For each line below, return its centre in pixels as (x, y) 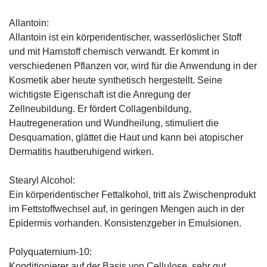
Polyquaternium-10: (50, 252)
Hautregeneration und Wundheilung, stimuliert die (114, 123)
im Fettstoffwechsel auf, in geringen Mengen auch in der (127, 209)
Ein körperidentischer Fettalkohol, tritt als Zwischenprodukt (132, 194)
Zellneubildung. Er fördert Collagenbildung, (100, 108)
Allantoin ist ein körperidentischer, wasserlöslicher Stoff (125, 37)
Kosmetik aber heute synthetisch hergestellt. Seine (116, 80)
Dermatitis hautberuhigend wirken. (81, 151)
